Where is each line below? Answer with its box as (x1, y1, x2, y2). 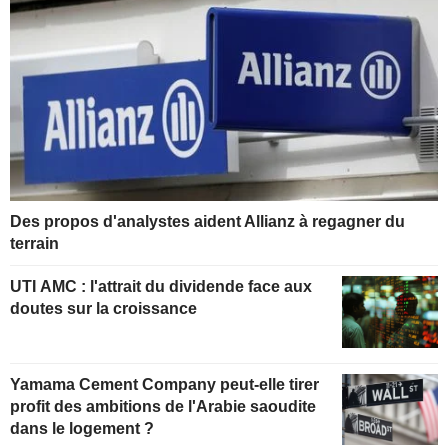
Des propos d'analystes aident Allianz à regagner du (10, 212, 405, 230)
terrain (10, 234, 59, 252)
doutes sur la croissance (10, 299, 197, 317)
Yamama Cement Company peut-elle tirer (10, 375, 319, 393)
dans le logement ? (10, 419, 154, 437)
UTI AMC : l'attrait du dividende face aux (10, 277, 312, 295)
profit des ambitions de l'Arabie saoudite (10, 397, 316, 415)
